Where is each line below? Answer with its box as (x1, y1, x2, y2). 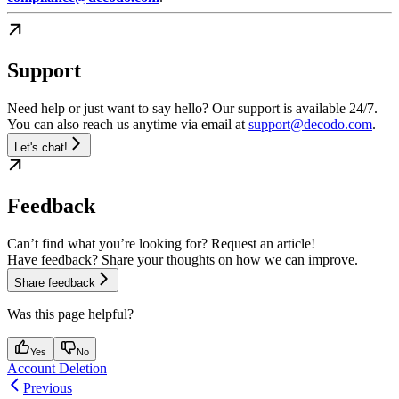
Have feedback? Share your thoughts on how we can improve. (7, 251, 358, 267)
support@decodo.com (248, 116, 372, 132)
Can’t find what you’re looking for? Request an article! (7, 235, 315, 251)
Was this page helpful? (7, 305, 134, 322)
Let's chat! (14, 140, 68, 154)
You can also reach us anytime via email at (7, 116, 248, 132)
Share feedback (14, 275, 95, 289)
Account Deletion (7, 360, 107, 376)
